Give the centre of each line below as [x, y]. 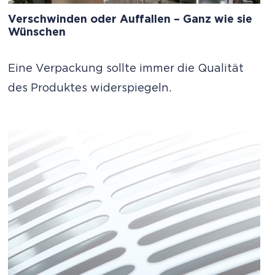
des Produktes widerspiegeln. [90, 88]
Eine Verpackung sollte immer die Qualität [126, 68]
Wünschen [37, 32]
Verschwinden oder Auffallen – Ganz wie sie [130, 19]
